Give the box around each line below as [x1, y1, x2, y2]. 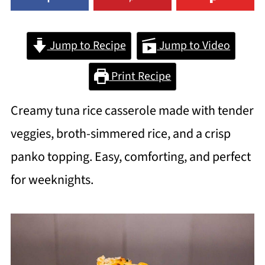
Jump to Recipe [47, 37, 126, 54]
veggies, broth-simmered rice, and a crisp [10, 124, 231, 144]
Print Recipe [109, 68, 172, 85]
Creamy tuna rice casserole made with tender [10, 101, 254, 121]
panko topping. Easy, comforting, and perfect [10, 147, 251, 167]
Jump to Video [157, 37, 231, 54]
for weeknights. [10, 170, 93, 190]
